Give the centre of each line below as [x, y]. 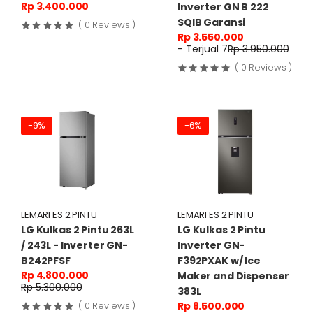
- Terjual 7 [203, 49]
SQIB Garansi [212, 22]
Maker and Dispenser [234, 276]
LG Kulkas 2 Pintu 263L [78, 230]
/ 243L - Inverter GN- [75, 245]
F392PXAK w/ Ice [219, 260]
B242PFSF [46, 260]
